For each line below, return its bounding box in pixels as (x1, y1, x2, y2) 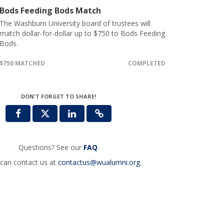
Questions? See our (18, 142, 83, 152)
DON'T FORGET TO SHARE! (21, 92, 96, 100)
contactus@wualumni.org (57, 157, 140, 167)
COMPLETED (127, 58, 165, 67)
